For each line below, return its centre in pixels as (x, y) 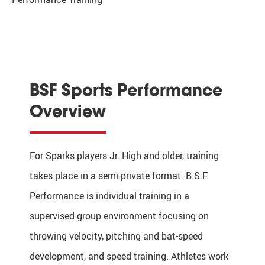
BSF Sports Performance (126, 90)
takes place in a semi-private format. (108, 175)
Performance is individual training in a (109, 195)
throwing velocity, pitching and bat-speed (116, 236)
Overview (68, 111)
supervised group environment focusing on (119, 216)
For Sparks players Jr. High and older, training (124, 155)
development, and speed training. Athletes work (129, 256)
